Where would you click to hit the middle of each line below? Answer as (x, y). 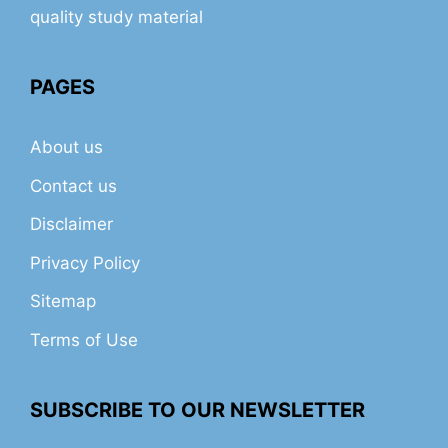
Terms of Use (84, 339)
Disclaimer (71, 224)
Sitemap (63, 301)
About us (66, 147)
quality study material (116, 17)
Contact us (73, 185)
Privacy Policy (85, 262)
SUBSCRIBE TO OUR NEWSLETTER (197, 409)
